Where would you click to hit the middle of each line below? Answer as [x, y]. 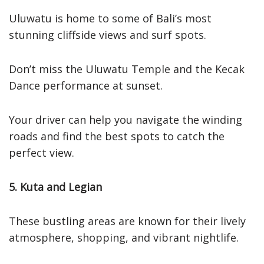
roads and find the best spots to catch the [117, 136]
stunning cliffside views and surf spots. [108, 34]
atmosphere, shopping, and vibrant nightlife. [124, 237]
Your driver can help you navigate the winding [126, 119]
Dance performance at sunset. [86, 85]
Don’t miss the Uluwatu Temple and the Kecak [127, 69]
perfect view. [42, 152]
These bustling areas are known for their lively [127, 221]
